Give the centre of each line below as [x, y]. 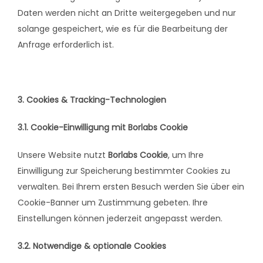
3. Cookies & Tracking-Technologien [92, 100]
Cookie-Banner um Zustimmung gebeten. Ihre [113, 203]
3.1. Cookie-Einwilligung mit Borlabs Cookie [103, 128]
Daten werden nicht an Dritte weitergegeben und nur [127, 13]
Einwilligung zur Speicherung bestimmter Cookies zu [124, 171]
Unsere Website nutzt [63, 155]
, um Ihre [186, 155]
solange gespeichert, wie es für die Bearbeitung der [123, 29]
